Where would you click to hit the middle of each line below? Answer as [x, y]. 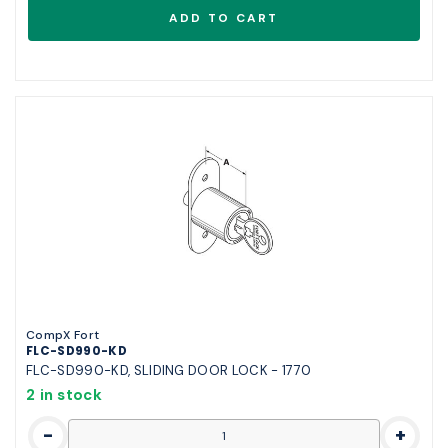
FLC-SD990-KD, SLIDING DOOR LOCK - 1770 [169, 371]
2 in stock [64, 395]
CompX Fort [63, 335]
